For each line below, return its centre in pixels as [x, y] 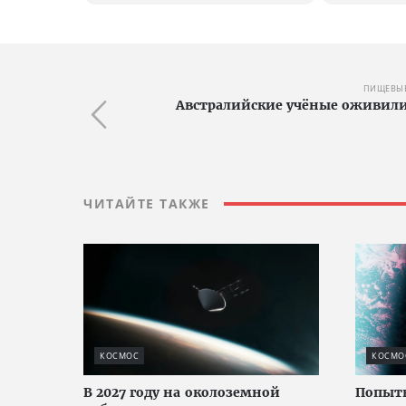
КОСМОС [119, 356]
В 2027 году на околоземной [182, 392]
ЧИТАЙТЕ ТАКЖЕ [147, 203]
